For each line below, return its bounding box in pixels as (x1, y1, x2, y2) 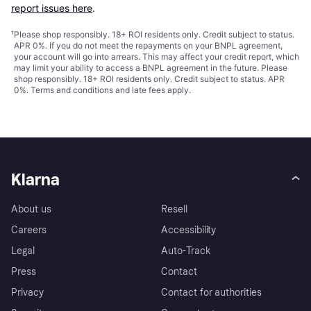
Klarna (11, 169, 60, 190)
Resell (161, 203, 187, 216)
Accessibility (161, 224, 217, 237)
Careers (11, 224, 47, 237)
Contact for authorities (161, 287, 262, 299)
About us (11, 203, 51, 216)
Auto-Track (161, 245, 211, 258)
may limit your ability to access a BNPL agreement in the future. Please (14, 62, 287, 74)
